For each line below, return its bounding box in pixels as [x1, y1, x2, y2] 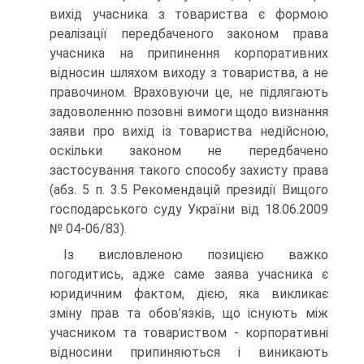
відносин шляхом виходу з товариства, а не [50, 64, 328, 80]
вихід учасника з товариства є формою [50, 6, 328, 22]
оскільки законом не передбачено [50, 142, 328, 158]
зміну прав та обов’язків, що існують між [50, 305, 328, 321]
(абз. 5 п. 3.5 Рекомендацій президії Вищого [50, 181, 328, 197]
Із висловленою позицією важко [63, 246, 328, 262]
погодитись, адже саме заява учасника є [50, 266, 328, 282]
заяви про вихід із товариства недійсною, [50, 123, 328, 139]
